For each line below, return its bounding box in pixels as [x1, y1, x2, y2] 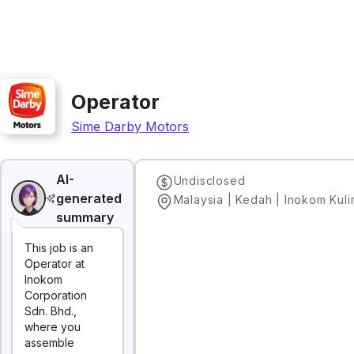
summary [56, 209, 115, 225]
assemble [24, 336, 74, 349]
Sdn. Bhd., [24, 304, 77, 318]
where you [24, 320, 81, 333]
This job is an [24, 241, 93, 254]
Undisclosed [173, 173, 246, 187]
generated [56, 190, 122, 206]
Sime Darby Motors [71, 118, 189, 134]
